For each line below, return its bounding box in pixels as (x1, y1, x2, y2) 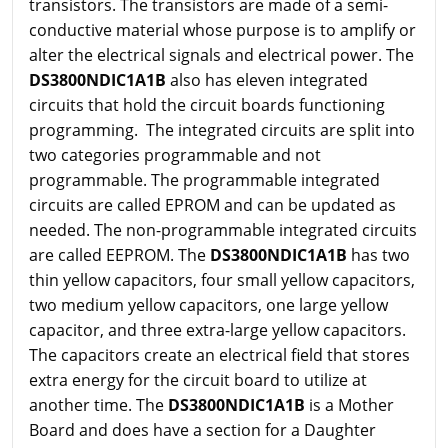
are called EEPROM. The (29, 244, 210, 267)
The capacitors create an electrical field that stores (29, 344, 410, 367)
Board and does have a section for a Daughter (29, 419, 376, 442)
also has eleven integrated (170, 69, 368, 92)
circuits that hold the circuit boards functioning (29, 94, 385, 117)
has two (351, 244, 410, 267)
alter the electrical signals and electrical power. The (29, 44, 414, 67)
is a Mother (309, 394, 394, 417)
